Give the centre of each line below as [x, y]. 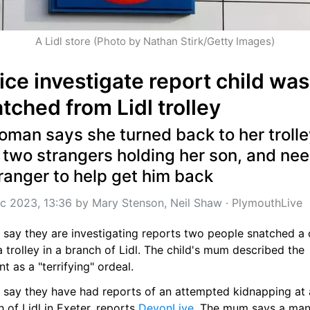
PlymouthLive [267, 203]
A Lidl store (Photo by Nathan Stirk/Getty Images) [155, 42]
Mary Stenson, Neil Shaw [157, 203]
